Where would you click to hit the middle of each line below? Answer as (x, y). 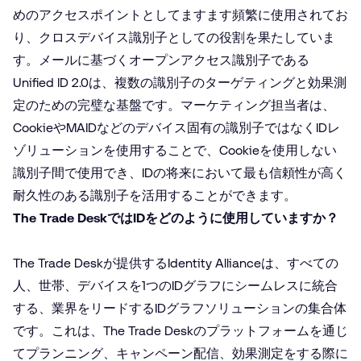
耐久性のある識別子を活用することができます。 (155, 195)
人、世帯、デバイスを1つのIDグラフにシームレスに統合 (175, 285)
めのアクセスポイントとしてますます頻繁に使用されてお (180, 15)
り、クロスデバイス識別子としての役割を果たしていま (174, 37)
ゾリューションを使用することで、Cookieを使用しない (175, 150)
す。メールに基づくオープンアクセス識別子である (161, 60)
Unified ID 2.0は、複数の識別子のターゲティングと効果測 (180, 82)
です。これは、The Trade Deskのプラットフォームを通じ (180, 330)
